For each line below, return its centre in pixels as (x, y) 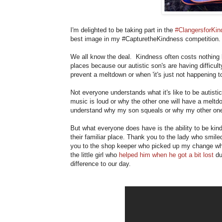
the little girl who (95, 155)
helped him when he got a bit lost (166, 155)
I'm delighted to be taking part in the (123, 30)
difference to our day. (102, 164)
